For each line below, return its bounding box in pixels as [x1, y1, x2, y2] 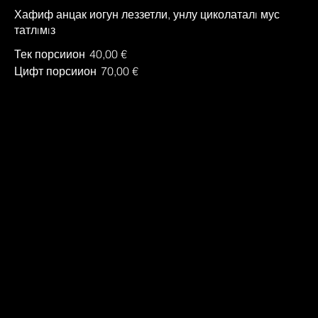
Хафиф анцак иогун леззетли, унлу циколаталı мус [14, 6, 280, 21]
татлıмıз [14, 22, 55, 37]
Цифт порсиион [14, 63, 97, 78]
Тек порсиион [14, 46, 85, 61]
